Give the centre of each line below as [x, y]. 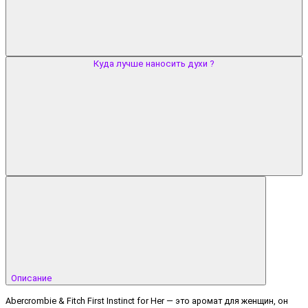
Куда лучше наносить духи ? [154, 63]
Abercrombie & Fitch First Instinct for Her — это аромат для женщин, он [147, 301]
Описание [33, 278]
